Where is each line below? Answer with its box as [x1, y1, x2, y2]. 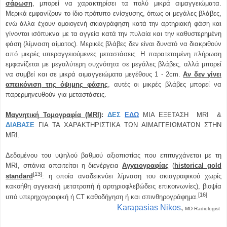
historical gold [174, 161, 222, 169]
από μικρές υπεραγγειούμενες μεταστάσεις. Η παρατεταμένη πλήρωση [6, 50, 221, 58]
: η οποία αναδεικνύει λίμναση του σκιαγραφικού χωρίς [42, 172, 221, 180]
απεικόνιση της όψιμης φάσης [6, 80, 108, 88]
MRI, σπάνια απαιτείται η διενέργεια [6, 161, 123, 169]
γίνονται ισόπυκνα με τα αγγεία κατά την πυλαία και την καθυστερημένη [6, 29, 221, 37]
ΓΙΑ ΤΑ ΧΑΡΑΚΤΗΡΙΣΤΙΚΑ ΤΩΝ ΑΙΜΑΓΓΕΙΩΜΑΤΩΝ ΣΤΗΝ [34, 121, 221, 129]
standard [6, 172, 33, 180]
